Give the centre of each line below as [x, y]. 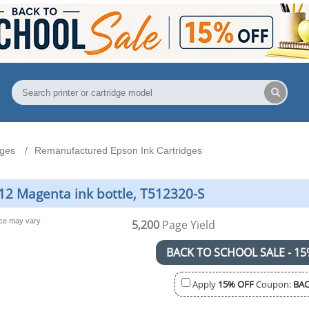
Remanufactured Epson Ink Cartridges [118, 151]
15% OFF [236, 284]
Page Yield [188, 225]
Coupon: [273, 284]
